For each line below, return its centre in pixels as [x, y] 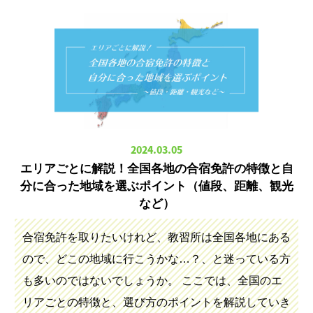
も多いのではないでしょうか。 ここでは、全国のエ [152, 280]
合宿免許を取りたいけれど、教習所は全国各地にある [156, 237]
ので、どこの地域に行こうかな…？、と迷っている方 [156, 259]
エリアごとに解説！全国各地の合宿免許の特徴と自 [156, 169]
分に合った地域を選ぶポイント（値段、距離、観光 [156, 187]
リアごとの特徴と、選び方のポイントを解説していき [156, 302]
